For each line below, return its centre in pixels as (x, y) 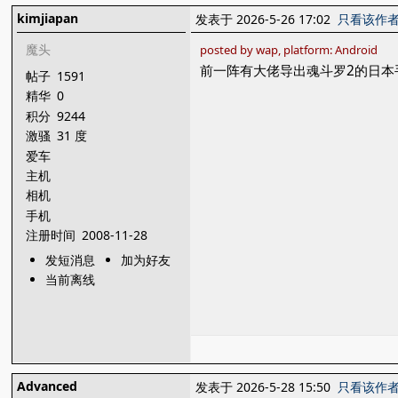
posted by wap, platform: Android (289, 50)
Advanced (48, 386)
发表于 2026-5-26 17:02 (267, 19)
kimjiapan (48, 18)
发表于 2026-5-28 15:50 (267, 387)
